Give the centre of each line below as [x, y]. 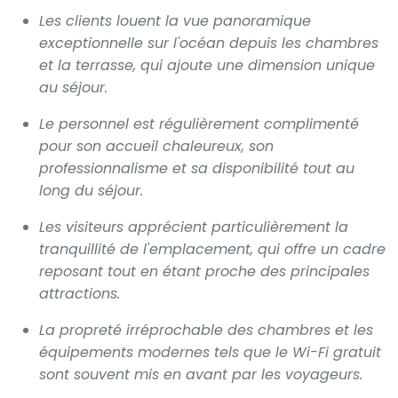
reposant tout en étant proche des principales [204, 271]
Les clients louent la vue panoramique [175, 20]
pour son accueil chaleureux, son [156, 146]
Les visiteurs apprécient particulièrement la [194, 227]
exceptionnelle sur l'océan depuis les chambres [209, 43]
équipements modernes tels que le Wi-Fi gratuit [210, 352]
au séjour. [73, 87]
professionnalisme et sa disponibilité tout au [197, 168]
